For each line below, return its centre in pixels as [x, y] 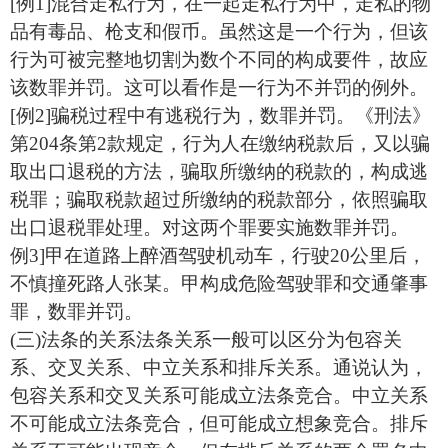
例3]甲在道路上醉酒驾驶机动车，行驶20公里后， [218, 255]
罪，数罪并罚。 [76, 311]
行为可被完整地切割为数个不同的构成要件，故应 [219, 59]
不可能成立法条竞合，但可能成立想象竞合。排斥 [219, 423]
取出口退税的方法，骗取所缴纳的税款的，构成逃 [219, 171]
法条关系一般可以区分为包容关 [269, 339]
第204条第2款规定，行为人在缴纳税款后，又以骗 [220, 143]
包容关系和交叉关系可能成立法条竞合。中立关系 [219, 395]
